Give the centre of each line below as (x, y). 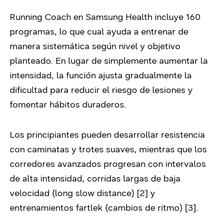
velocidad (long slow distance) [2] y (82, 193)
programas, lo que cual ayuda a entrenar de (99, 31)
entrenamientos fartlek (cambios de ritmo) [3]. (104, 208)
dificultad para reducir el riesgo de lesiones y (101, 90)
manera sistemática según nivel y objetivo (95, 46)
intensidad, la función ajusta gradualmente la (101, 75)
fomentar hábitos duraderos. (68, 104)
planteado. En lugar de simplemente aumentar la (109, 61)
